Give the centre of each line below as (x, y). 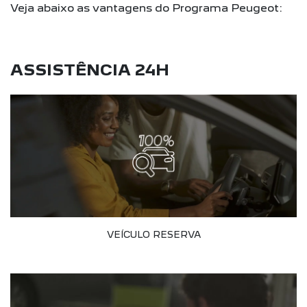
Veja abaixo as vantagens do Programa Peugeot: (146, 8)
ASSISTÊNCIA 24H (90, 70)
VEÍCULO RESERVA (153, 235)
